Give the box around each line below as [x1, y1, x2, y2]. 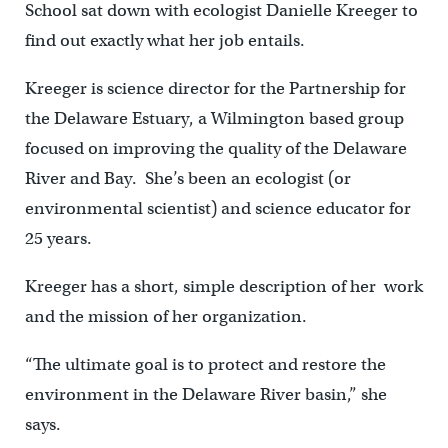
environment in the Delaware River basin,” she [24, 383, 387, 405]
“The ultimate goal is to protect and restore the [24, 353, 386, 375]
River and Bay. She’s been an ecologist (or [24, 167, 351, 189]
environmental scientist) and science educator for [24, 197, 411, 219]
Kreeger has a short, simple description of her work [24, 275, 423, 297]
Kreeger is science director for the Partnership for [24, 77, 406, 99]
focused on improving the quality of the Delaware [24, 137, 407, 159]
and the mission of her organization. [24, 305, 307, 327]
